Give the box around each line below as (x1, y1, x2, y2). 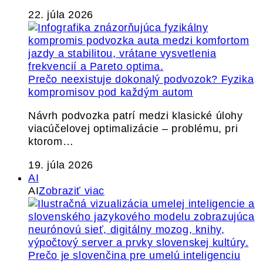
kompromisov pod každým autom (28, 86, 193, 98)
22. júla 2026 (28, 9, 93, 21)
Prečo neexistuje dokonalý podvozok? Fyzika (28, 73, 254, 85)
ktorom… (28, 136, 74, 147)
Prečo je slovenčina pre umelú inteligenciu (28, 249, 241, 261)
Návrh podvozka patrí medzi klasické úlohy (28, 110, 243, 122)
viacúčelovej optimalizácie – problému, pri (28, 123, 238, 134)
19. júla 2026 (28, 159, 93, 171)
